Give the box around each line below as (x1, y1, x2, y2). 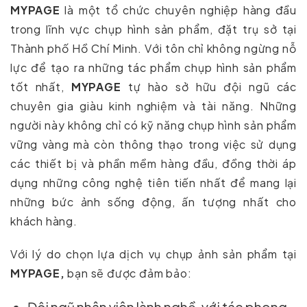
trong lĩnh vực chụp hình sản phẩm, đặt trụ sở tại (10, 22, 297, 37)
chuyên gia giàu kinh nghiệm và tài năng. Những (10, 99, 297, 114)
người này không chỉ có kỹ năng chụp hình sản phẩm (10, 118, 297, 133)
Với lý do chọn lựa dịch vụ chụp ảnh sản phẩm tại (10, 247, 297, 262)
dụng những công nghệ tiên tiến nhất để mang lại (10, 175, 297, 191)
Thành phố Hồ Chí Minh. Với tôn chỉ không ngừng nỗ (10, 41, 297, 56)
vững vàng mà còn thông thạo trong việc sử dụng (10, 137, 297, 152)
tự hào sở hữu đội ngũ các (121, 79, 297, 95)
